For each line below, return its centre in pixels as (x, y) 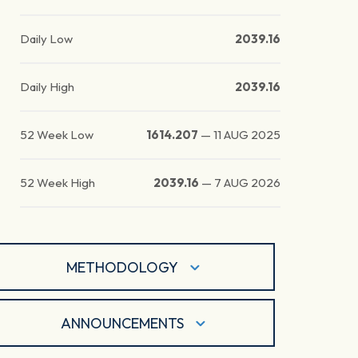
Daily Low (47, 39)
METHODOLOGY (123, 267)
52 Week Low (57, 135)
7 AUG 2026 (248, 183)
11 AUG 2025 (247, 135)
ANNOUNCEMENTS (123, 323)
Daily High (48, 87)
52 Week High (58, 183)
